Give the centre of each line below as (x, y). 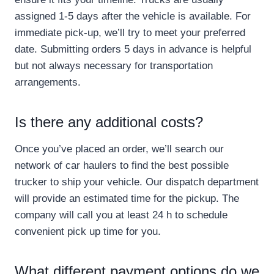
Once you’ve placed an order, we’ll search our (119, 149)
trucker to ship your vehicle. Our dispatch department (137, 182)
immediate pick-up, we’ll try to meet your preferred (130, 33)
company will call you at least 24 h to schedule (121, 215)
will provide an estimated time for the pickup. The (127, 199)
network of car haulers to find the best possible (122, 166)
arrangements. (48, 83)
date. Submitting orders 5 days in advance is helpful (133, 50)
